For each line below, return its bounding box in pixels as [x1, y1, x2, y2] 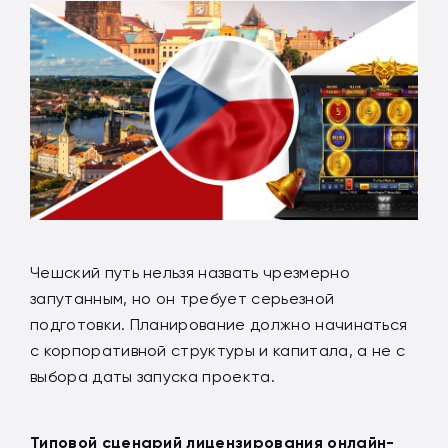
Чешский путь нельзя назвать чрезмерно [30, 262, 350, 282]
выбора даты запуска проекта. [30, 366, 275, 386]
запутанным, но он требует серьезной [30, 288, 335, 308]
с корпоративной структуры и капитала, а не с [30, 340, 406, 360]
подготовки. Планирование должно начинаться [30, 314, 408, 334]
